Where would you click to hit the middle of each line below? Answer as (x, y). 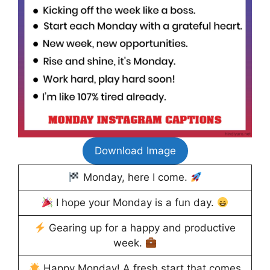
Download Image (135, 151)
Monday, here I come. (135, 177)
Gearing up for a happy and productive (141, 228)
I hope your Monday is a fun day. (135, 203)
